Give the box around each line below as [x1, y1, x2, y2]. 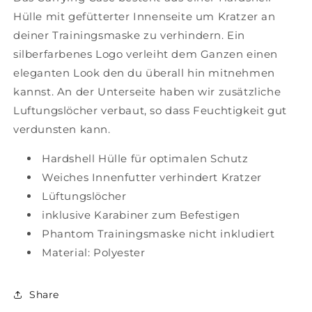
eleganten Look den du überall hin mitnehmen [13, 66, 275, 80]
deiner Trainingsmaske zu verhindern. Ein [13, 29, 246, 42]
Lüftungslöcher [42, 189, 127, 203]
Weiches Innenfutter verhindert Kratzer [42, 171, 262, 185]
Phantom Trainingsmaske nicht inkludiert [42, 227, 275, 241]
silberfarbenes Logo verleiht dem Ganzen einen [13, 47, 279, 61]
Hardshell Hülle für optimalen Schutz [42, 152, 249, 166]
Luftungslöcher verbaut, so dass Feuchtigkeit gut [13, 104, 287, 118]
